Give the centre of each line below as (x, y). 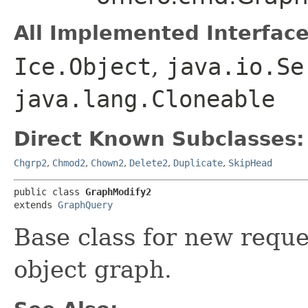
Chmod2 (69, 163)
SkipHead (250, 163)
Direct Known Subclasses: (159, 139)
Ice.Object (82, 66)
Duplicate (198, 163)
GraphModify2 (118, 191)
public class (49, 191)
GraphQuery (85, 205)
